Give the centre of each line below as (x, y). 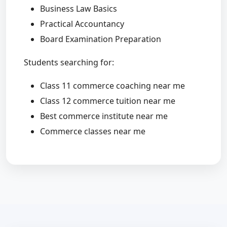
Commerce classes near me (93, 131)
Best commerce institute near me (104, 116)
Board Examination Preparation (101, 39)
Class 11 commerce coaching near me (112, 86)
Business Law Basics (79, 9)
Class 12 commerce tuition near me (108, 101)
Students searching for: (69, 63)
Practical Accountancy (82, 24)
